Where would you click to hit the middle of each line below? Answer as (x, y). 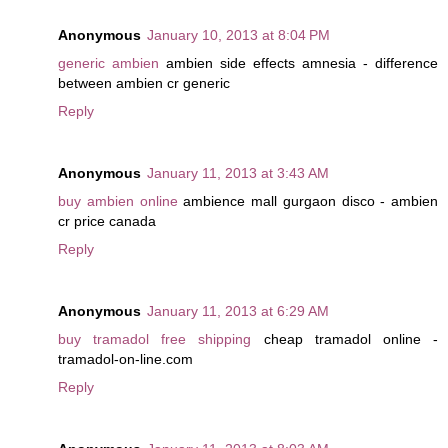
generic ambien (108, 62)
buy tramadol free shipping (155, 338)
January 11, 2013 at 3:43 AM (238, 172)
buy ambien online (118, 200)
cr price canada (107, 220)
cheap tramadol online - (345, 338)
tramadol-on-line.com (125, 358)
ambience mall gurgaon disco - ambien (307, 200)
